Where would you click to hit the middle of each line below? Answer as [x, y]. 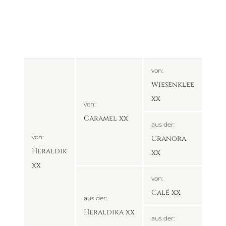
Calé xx [166, 193]
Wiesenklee [173, 85]
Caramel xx [106, 119]
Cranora [168, 139]
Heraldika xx [109, 212]
